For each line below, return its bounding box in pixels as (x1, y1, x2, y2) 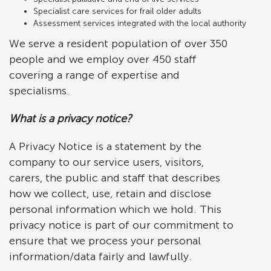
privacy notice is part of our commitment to (9, 218, 233, 232)
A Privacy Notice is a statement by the (9, 140, 201, 153)
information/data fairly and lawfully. (9, 250, 192, 263)
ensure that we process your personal (9, 234, 201, 247)
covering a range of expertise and (9, 68, 180, 82)
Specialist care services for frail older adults (33, 6, 201, 16)
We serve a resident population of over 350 (9, 37, 227, 50)
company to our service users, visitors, (9, 155, 204, 169)
